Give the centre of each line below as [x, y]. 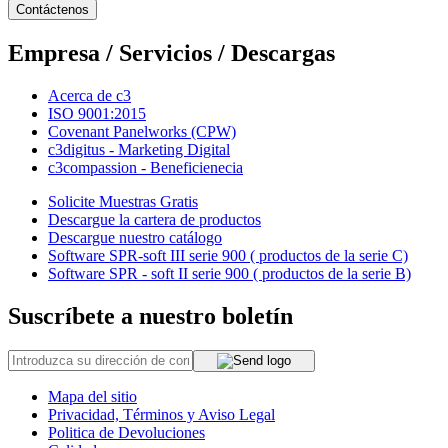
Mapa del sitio [92, 396]
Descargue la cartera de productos [154, 219]
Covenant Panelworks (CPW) [142, 131]
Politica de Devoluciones [126, 432]
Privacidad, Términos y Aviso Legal [161, 414]
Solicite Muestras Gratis [123, 201]
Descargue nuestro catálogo [135, 237]
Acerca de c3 [89, 95]
